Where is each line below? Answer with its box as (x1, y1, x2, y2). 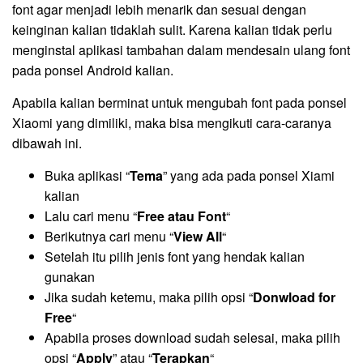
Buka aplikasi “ (45, 166, 130, 186)
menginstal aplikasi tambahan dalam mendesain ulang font (12, 41, 350, 60)
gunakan (45, 267, 95, 287)
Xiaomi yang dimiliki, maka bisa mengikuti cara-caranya (12, 113, 331, 133)
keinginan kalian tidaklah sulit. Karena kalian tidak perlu (12, 20, 332, 40)
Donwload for (253, 288, 335, 307)
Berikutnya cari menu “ (45, 227, 173, 246)
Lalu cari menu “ (45, 207, 137, 226)
